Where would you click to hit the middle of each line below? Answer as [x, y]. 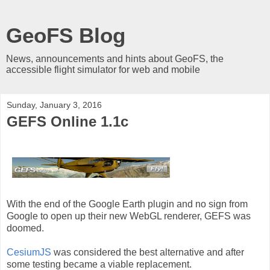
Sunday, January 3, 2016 [54, 105]
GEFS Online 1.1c [67, 121]
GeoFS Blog [66, 36]
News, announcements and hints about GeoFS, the [115, 59]
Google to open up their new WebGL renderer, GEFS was [129, 216]
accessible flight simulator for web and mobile [103, 70]
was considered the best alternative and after [148, 252]
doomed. [25, 228]
